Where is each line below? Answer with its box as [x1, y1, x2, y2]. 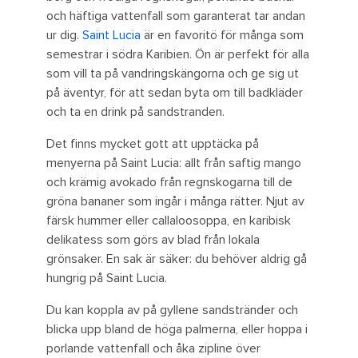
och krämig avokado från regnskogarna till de [46, 174, 292, 191]
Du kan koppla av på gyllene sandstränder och [46, 302, 298, 319]
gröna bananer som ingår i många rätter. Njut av [46, 193, 304, 210]
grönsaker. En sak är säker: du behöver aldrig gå [46, 251, 307, 268]
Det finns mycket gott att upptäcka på [46, 136, 259, 153]
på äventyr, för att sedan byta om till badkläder [46, 85, 303, 101]
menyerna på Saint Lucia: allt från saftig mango [46, 155, 301, 172]
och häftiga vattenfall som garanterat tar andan [46, 8, 305, 25]
